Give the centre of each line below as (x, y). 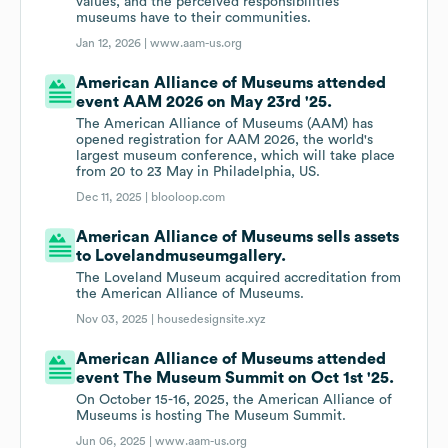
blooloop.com (188, 197)
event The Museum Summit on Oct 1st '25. (235, 378)
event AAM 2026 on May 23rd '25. (204, 102)
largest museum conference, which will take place (236, 156)
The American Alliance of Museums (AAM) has (225, 124)
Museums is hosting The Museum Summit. (211, 416)
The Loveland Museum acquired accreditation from (239, 278)
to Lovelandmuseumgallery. (181, 256)
